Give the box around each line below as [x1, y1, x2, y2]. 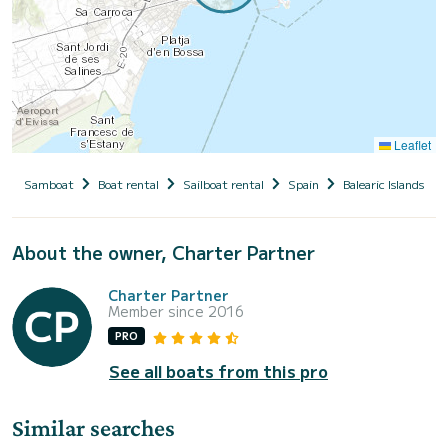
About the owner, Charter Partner [12, 239, 315, 266]
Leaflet [391, 136, 431, 154]
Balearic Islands [343, 175, 424, 193]
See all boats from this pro [109, 358, 328, 383]
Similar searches [12, 413, 175, 441]
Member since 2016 [108, 301, 244, 322]
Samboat [24, 175, 74, 193]
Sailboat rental [183, 175, 264, 193]
